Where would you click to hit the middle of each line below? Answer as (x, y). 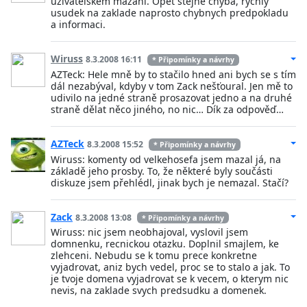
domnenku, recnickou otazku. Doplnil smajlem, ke (165, 244)
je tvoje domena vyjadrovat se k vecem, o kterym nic (170, 279)
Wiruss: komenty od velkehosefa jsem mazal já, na (166, 159)
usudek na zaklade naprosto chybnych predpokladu (170, 13)
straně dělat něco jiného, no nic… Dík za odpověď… (167, 110)
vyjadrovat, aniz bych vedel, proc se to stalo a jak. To (170, 267)
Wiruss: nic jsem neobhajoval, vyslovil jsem (149, 232)
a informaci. (78, 25)
